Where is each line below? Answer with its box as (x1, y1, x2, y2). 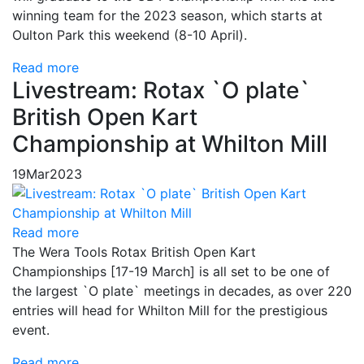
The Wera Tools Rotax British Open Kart (12, 244, 256, 260)
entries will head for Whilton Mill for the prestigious (12, 302, 327, 318)
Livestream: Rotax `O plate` (12, 76, 310, 104)
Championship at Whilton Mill (12, 130, 327, 158)
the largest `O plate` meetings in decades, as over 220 (12, 283, 352, 299)
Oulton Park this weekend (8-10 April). (12, 27, 247, 43)
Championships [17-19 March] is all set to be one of (12, 263, 330, 279)
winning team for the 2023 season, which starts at (12, 7, 323, 24)
